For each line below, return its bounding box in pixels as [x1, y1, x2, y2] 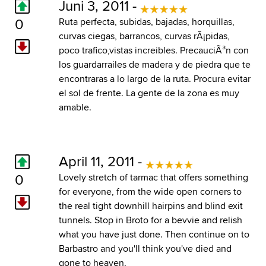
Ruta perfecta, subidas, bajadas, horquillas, [58, 14, 235, 28]
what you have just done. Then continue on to [58, 227, 249, 241]
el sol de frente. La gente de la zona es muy [58, 85, 239, 100]
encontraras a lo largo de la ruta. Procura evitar [58, 71, 251, 85]
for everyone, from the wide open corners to [58, 184, 242, 198]
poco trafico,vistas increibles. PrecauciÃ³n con [58, 43, 249, 57]
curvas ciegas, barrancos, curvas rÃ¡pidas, [58, 28, 230, 43]
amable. [58, 100, 91, 114]
